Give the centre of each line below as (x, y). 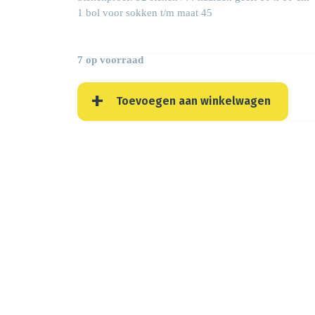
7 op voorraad (110, 60)
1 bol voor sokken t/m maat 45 (145, 13)
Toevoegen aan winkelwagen (193, 101)
